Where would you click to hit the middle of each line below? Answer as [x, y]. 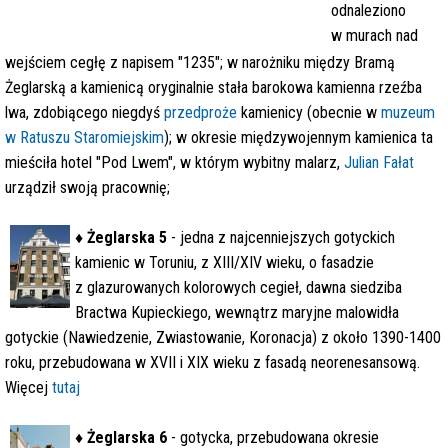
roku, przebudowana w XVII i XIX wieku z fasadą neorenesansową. [212, 362]
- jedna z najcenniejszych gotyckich [281, 237]
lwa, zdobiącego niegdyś [82, 112]
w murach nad [374, 35]
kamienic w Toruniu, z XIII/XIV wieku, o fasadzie [224, 262]
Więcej [26, 387]
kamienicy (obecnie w [309, 112]
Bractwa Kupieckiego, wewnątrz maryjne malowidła [237, 312]
